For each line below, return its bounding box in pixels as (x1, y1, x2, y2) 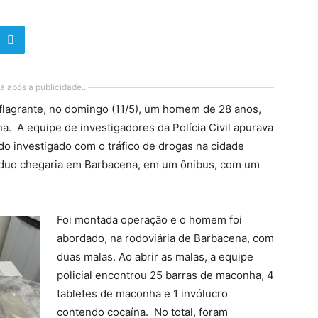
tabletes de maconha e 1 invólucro (57, 287, 228, 300)
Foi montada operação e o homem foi (57, 213, 242, 226)
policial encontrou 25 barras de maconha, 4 (57, 268, 274, 282)
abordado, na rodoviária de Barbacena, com (57, 231, 274, 245)
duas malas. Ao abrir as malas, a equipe (57, 250, 253, 263)
